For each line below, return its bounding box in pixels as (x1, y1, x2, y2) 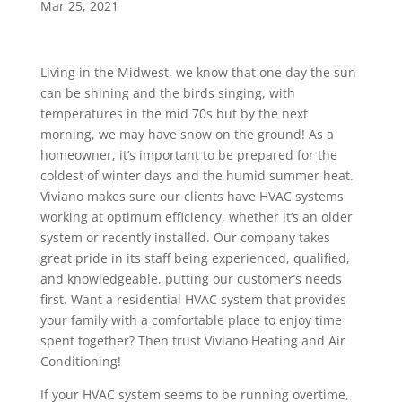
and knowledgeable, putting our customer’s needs (39, 270, 342, 288)
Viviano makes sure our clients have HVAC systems (39, 188, 344, 205)
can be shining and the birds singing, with (39, 84, 295, 102)
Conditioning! (39, 353, 121, 371)
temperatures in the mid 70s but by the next (39, 105, 308, 123)
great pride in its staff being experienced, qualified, (39, 249, 350, 267)
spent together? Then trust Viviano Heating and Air (39, 332, 345, 350)
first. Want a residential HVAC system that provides (39, 291, 346, 309)
